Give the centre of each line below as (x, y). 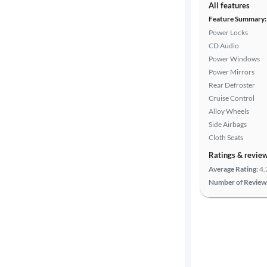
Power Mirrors (232, 72)
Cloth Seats (226, 137)
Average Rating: (233, 169)
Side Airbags (228, 124)
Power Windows (234, 59)
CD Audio (224, 46)
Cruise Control (232, 98)
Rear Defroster (232, 85)
